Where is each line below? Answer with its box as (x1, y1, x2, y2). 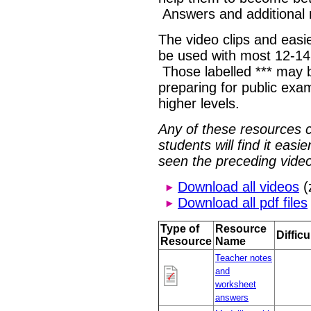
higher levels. (158, 96, 239, 112)
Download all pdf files (178, 195, 308, 211)
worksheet (215, 279, 256, 290)
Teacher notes (215, 253, 272, 264)
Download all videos (178, 179, 299, 195)
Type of (160, 223, 199, 235)
